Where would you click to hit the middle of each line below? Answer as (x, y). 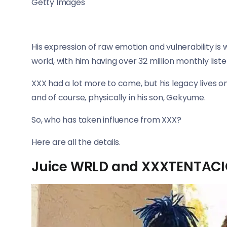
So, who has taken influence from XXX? (106, 120)
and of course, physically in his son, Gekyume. (119, 97)
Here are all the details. (76, 142)
